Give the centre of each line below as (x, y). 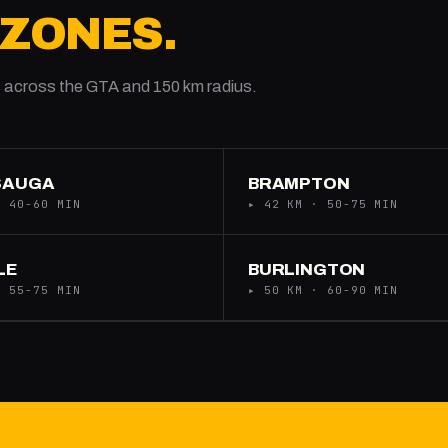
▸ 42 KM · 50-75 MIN (323, 204)
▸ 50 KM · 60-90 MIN (323, 290)
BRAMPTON (299, 183)
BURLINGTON (307, 269)
